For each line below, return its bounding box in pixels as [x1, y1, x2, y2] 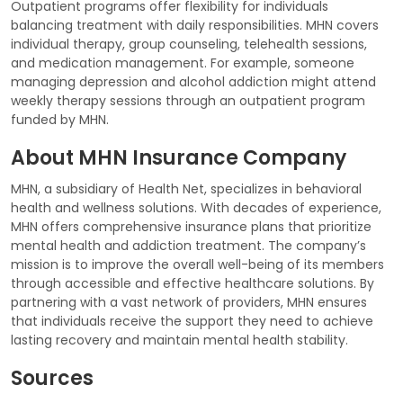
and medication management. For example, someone [11, 53, 354, 72]
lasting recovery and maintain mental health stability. [11, 330, 348, 349]
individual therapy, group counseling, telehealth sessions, [11, 34, 367, 53]
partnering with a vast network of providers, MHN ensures [11, 292, 367, 311]
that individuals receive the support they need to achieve [11, 311, 373, 330]
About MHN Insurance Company [11, 143, 346, 172]
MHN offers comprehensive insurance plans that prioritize [11, 217, 372, 236]
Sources [11, 363, 94, 392]
